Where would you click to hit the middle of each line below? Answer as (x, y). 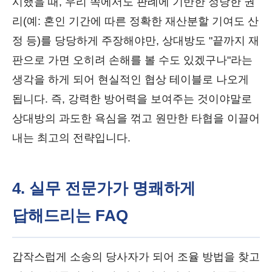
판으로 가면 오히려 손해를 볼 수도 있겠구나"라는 (132, 60)
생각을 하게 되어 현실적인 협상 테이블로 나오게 (131, 80)
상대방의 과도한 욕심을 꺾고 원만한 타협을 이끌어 (136, 118)
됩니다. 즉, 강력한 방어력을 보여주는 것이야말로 (132, 99)
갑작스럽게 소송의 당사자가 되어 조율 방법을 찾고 (136, 257)
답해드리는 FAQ (70, 216)
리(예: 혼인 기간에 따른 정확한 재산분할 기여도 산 (135, 21)
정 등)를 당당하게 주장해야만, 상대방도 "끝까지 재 (136, 41)
